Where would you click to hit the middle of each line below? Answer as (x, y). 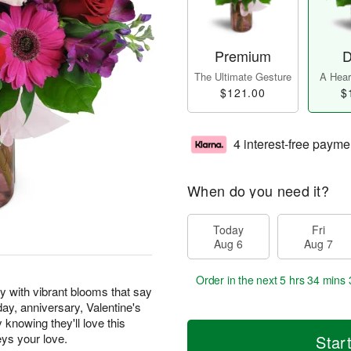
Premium (243, 56)
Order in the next (238, 280)
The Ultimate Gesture (243, 77)
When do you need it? (258, 191)
